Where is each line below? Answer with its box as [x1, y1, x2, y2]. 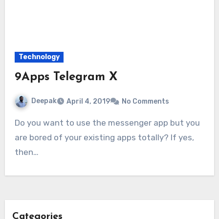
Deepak [31, 97, 57, 106]
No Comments [121, 97, 169, 106]
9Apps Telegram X [14, 71, 117, 84]
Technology [18, 53, 60, 62]
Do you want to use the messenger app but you [14, 118, 20, 128]
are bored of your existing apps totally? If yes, [14, 132, 194, 143]
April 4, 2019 [66, 97, 110, 106]
